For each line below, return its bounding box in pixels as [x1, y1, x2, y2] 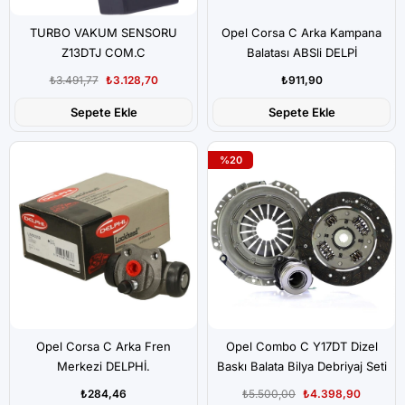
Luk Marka [272, 379, 331, 393]
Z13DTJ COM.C [61, 45, 146, 60]
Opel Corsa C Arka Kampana [221, 25, 381, 40]
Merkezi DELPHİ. [57, 359, 150, 373]
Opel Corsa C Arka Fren [36, 339, 171, 353]
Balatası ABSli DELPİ [246, 45, 357, 60]
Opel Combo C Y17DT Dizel [225, 339, 378, 353]
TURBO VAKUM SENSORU [30, 25, 177, 40]
